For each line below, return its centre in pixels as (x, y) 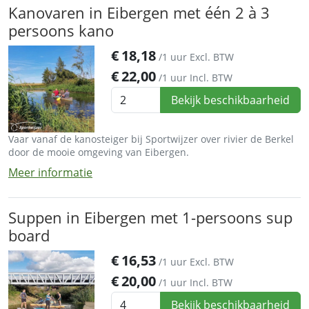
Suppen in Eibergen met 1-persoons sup (150, 217)
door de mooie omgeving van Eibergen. (99, 152)
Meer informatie (50, 172)
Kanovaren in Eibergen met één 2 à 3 (139, 13)
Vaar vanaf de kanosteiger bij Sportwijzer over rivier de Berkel (151, 139)
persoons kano (61, 31)
